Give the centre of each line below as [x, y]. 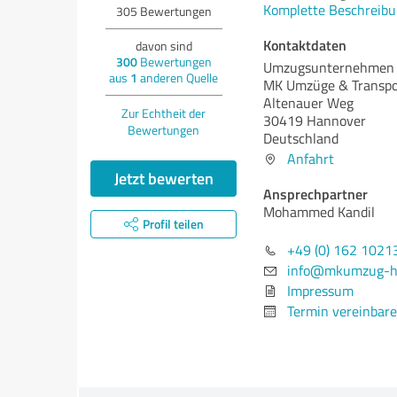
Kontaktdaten [305, 45]
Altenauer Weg [308, 103]
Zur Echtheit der [163, 113]
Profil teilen [173, 224]
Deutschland [301, 138]
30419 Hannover [315, 121]
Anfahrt [311, 159]
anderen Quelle [178, 78]
